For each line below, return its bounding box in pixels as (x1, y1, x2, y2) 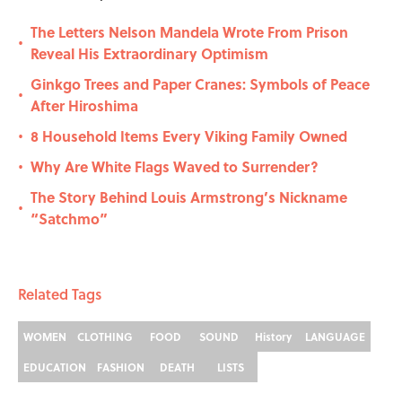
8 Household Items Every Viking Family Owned (31, 126, 347, 147)
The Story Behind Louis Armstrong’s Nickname (31, 187, 347, 208)
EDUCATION (23, 359, 86, 376)
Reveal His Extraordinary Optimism (31, 43, 268, 65)
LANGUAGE (305, 328, 365, 345)
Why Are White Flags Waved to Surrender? (31, 156, 319, 178)
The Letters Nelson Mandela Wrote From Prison (31, 22, 348, 43)
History (254, 328, 292, 345)
